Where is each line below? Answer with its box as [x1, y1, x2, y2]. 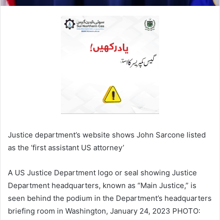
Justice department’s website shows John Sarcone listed [8, 130, 206, 140]
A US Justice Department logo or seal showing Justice [8, 168, 197, 178]
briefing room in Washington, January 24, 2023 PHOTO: [8, 206, 200, 216]
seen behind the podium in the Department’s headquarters [8, 193, 212, 203]
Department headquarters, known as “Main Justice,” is [8, 181, 196, 191]
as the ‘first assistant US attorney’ [8, 143, 124, 153]
